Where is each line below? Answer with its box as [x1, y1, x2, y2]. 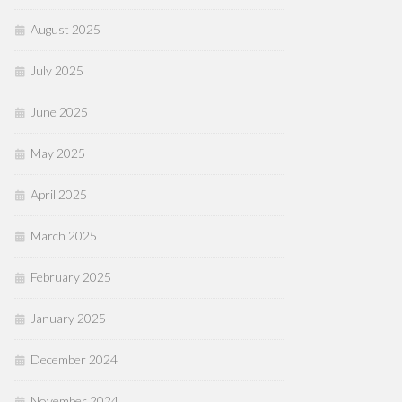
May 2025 [31, 145, 85, 161]
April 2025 [31, 187, 87, 202]
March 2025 [31, 228, 97, 243]
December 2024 [31, 352, 118, 367]
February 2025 [31, 269, 111, 284]
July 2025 [31, 63, 83, 78]
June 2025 [31, 104, 88, 119]
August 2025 [31, 22, 100, 37]
